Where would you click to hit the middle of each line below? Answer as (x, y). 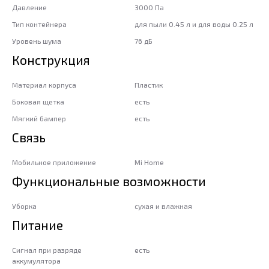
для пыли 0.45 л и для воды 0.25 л (194, 24)
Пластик (149, 85)
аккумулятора (36, 261)
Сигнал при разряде (47, 250)
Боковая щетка (38, 102)
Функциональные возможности (109, 181)
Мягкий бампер (39, 119)
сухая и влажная (163, 206)
